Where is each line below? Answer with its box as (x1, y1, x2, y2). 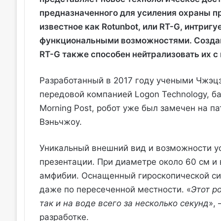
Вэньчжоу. (39, 117, 82, 127)
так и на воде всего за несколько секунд (39, 198, 209, 209)
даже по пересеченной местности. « (39, 184, 191, 195)
